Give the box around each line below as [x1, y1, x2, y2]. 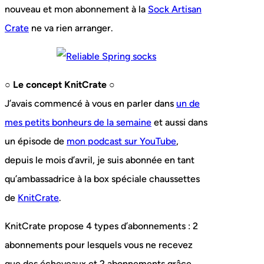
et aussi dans [151, 117, 207, 128]
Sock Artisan [148, 4, 202, 15]
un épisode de [5, 136, 67, 147]
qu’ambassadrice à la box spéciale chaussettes [5, 173, 200, 185]
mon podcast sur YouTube [67, 136, 176, 147]
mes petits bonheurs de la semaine [5, 117, 151, 128]
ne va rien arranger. [29, 22, 113, 34]
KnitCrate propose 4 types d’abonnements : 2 [5, 220, 198, 232]
